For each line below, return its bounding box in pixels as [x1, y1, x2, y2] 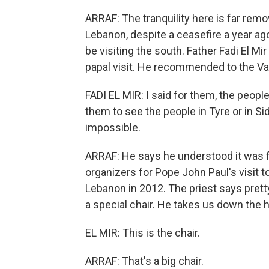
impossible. [85, 121, 141, 134]
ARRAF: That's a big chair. [85, 255, 204, 267]
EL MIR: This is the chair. [85, 226, 200, 239]
